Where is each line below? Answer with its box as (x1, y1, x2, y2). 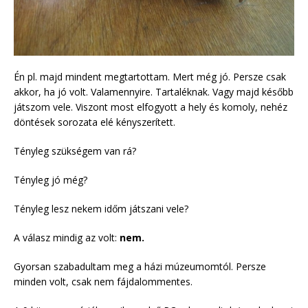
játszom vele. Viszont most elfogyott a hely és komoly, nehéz (14, 100, 287, 114)
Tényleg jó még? (14, 173, 87, 187)
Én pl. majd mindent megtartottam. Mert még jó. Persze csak (14, 70, 286, 84)
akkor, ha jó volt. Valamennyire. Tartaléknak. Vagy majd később (14, 85, 294, 99)
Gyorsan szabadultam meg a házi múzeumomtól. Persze (14, 260, 266, 274)
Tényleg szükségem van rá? (14, 144, 136, 158)
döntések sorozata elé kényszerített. (14, 115, 175, 129)
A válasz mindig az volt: (14, 231, 120, 245)
